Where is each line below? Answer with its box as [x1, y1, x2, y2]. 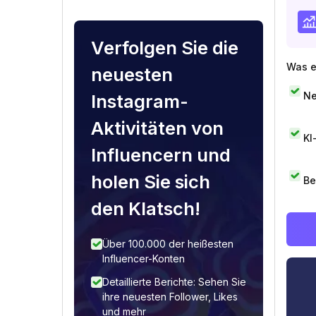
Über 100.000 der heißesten [102, 238, 233, 250]
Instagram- [91, 90, 188, 112]
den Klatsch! [91, 197, 200, 219]
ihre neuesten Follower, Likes [102, 291, 238, 303]
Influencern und [91, 144, 231, 166]
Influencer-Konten [102, 253, 185, 265]
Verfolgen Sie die [91, 37, 238, 59]
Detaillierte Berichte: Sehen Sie [102, 276, 246, 288]
